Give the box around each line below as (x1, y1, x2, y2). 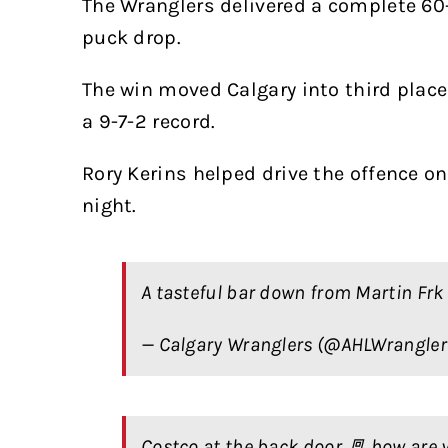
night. (81, 194, 137, 218)
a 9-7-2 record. (81, 110, 216, 134)
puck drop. (81, 26, 181, 50)
